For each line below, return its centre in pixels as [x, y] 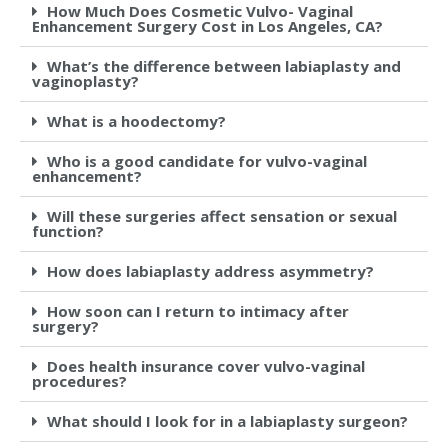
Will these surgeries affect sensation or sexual [222, 215]
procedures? [79, 380]
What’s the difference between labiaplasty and [224, 65]
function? [68, 230]
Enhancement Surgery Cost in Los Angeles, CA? [207, 25]
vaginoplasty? [85, 80]
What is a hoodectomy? [136, 120]
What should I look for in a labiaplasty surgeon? [227, 420]
